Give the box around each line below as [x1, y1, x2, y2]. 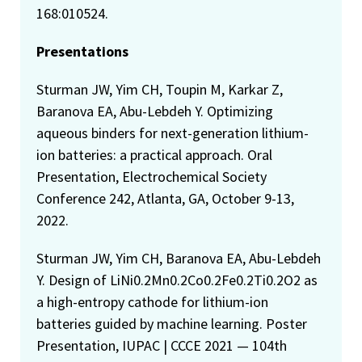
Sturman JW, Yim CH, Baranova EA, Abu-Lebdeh [36, 248, 321, 267]
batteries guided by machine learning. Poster [36, 314, 307, 333]
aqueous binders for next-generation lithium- [36, 123, 309, 142]
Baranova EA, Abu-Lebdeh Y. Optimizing [36, 101, 273, 120]
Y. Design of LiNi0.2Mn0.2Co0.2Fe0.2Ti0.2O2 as [36, 270, 318, 289]
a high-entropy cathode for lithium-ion [36, 292, 268, 311]
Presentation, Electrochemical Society [36, 166, 267, 186]
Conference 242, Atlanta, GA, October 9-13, [36, 188, 294, 208]
